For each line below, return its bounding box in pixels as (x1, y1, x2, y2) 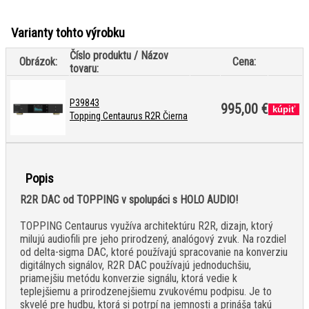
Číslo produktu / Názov (70, 49, 168, 63)
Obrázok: (19, 55, 57, 69)
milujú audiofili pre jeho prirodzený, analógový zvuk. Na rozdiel (20, 232, 286, 246)
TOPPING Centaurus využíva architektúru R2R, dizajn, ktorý (20, 219, 273, 233)
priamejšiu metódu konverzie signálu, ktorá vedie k (20, 272, 237, 286)
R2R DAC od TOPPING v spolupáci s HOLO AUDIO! (20, 193, 238, 207)
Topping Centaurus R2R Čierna (70, 110, 188, 122)
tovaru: (70, 62, 99, 76)
